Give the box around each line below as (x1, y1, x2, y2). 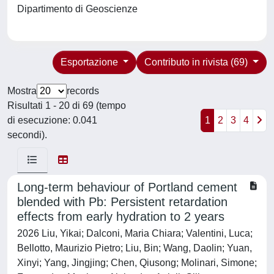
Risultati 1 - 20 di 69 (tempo (7, 100, 126, 111)
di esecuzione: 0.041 (7, 115, 97, 125)
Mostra (7, 86, 37, 96)
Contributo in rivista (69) (144, 57, 251, 67)
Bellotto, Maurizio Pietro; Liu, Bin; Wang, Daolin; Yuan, (17, 243, 252, 253)
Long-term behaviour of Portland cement (17, 180, 237, 194)
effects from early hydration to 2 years (17, 210, 224, 223)
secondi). (7, 130, 47, 140)
